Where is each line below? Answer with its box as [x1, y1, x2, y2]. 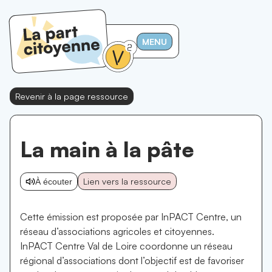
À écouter [35, 177, 72, 186]
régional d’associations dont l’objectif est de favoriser [20, 254, 244, 267]
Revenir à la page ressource [15, 90, 128, 101]
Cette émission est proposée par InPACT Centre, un [20, 211, 242, 223]
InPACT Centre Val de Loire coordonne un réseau [20, 240, 233, 252]
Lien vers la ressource [83, 175, 171, 186]
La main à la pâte [20, 135, 194, 162]
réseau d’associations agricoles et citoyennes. [20, 225, 214, 237]
